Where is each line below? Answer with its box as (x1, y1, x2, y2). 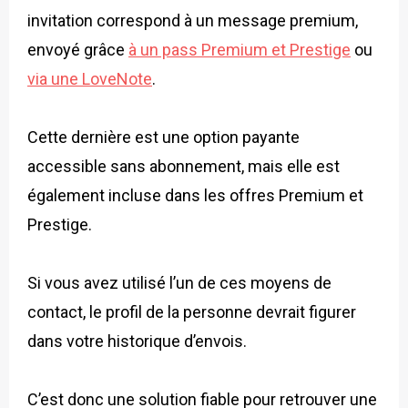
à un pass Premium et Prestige (128, 40, 351, 60)
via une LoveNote (27, 69, 152, 89)
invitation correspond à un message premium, (27, 11, 358, 31)
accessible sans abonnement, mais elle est (27, 157, 340, 177)
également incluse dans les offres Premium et (27, 186, 363, 206)
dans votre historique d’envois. (27, 331, 247, 352)
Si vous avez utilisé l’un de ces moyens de (27, 273, 331, 293)
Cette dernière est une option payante (27, 127, 300, 148)
